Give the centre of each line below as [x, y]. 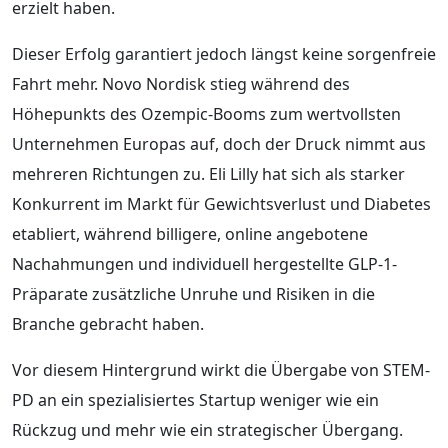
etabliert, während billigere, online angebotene [190, 233]
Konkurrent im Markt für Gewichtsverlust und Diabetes [221, 203]
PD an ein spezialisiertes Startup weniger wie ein [195, 399]
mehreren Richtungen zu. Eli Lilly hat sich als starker [208, 173]
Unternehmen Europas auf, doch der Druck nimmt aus [219, 143]
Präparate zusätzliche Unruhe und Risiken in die [193, 293]
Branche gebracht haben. [108, 323]
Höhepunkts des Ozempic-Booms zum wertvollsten [206, 113]
